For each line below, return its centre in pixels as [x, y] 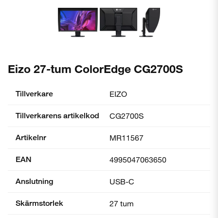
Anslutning [34, 181]
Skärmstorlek [39, 203]
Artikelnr [31, 137]
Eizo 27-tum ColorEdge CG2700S [95, 68]
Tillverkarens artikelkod [57, 115]
